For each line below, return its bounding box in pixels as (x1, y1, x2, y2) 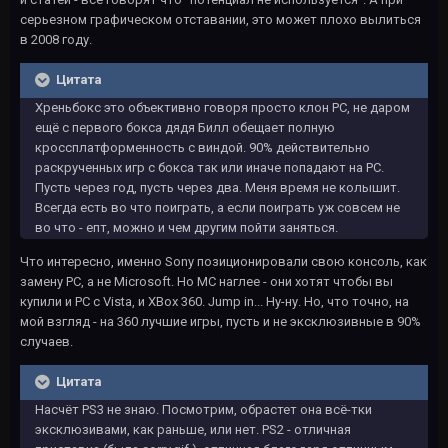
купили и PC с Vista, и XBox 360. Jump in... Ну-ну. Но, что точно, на (20, 294, 409, 309)
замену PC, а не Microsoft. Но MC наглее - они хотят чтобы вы (20, 274, 393, 289)
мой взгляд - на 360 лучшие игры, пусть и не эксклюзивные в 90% (20, 314, 421, 329)
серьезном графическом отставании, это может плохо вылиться (20, 12, 421, 27)
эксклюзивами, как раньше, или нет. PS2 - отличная (35, 422, 351, 437)
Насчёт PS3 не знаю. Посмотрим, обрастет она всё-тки (35, 402, 372, 417)
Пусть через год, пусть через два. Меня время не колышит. (35, 180, 400, 195)
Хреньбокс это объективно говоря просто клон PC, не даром (35, 100, 410, 115)
